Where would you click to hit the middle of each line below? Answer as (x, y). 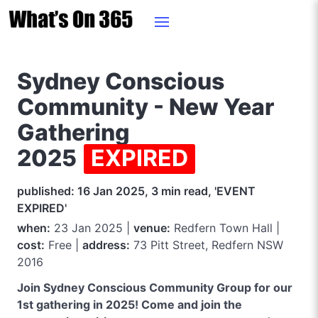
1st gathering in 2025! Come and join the (130, 305)
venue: (152, 228)
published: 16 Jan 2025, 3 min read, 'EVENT (136, 191)
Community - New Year (146, 107)
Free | (64, 245)
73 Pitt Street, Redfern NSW (207, 245)
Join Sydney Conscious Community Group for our (155, 287)
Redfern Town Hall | (225, 228)
